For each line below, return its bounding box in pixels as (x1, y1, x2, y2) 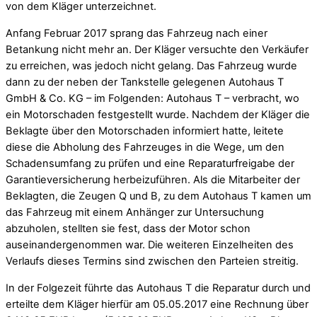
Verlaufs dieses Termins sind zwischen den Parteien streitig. (6, 255, 299, 268)
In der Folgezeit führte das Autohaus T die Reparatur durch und (6, 281, 311, 294)
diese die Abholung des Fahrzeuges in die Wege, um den (6, 141, 284, 154)
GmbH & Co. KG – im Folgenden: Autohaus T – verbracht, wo (6, 92, 299, 105)
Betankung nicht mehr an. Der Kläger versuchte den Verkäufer (6, 43, 309, 57)
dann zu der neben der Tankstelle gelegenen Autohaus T (6, 76, 284, 89)
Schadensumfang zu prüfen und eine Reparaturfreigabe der (6, 157, 294, 171)
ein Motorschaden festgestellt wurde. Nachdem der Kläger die (6, 108, 310, 122)
